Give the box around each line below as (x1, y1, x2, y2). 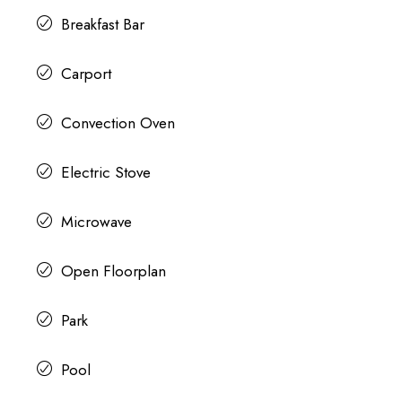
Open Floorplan (60, 260, 166, 283)
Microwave (60, 211, 132, 233)
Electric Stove (60, 162, 151, 184)
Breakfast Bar (60, 13, 144, 36)
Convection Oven (60, 112, 175, 135)
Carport (60, 63, 111, 85)
